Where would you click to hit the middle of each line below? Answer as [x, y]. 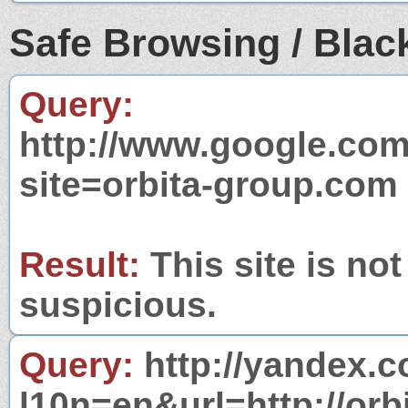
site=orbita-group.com [209, 184]
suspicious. [118, 304]
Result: [80, 264]
